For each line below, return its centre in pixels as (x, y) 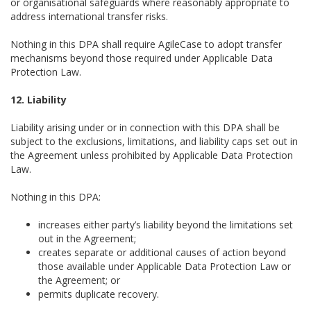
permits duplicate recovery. (99, 294)
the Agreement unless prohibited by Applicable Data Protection (152, 155)
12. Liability (39, 100)
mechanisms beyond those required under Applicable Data (142, 58)
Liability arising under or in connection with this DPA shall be (145, 127)
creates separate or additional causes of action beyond (162, 252)
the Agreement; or (79, 280)
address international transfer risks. (89, 16)
